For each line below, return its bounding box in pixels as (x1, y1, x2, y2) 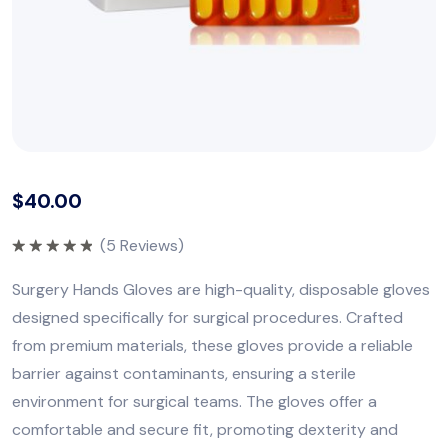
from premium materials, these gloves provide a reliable (12, 334, 413, 356)
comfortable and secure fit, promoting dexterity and (12, 418, 398, 440)
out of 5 (12, 270, 76, 284)
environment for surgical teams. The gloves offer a (12, 390, 377, 412)
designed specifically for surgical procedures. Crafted (12, 306, 403, 328)
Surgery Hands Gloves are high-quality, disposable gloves (12, 278, 430, 300)
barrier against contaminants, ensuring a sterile (12, 362, 356, 384)
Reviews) (116, 234, 184, 256)
